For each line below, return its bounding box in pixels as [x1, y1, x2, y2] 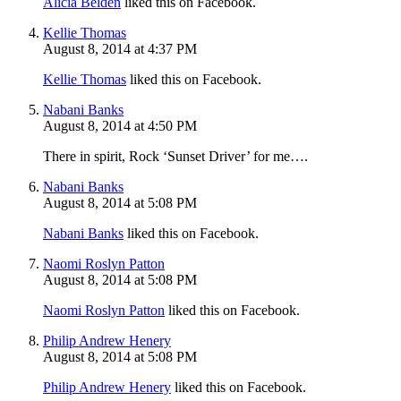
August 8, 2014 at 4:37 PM [43, 40, 197, 56]
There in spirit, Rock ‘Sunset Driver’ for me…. [43, 148, 308, 164]
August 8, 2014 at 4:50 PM [43, 117, 197, 133]
